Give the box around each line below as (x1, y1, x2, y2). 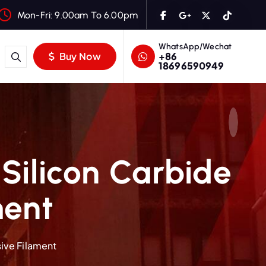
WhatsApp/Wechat (158, 41, 232, 52)
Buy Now (57, 50, 101, 62)
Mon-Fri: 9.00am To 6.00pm (17, 9, 138, 21)
